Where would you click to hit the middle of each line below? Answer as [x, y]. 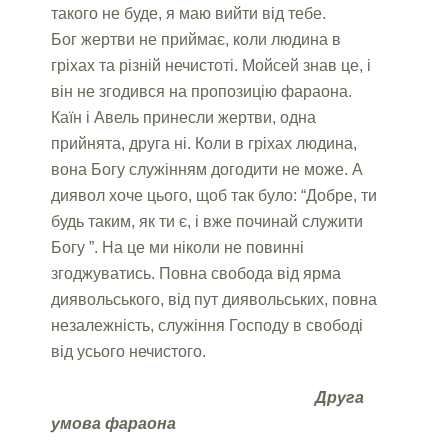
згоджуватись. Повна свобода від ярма [196, 273]
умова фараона [114, 423]
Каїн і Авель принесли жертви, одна [184, 117]
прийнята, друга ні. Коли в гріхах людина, [204, 143]
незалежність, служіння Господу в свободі [207, 325]
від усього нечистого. [129, 351]
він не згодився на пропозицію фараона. [202, 91]
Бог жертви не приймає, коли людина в [196, 39]
